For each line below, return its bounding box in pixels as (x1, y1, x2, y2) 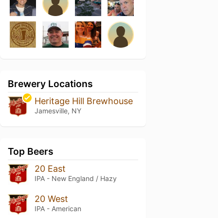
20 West (34, 193, 68, 204)
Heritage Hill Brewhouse (34, 96, 133, 106)
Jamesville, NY (34, 107, 81, 115)
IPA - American (34, 204, 81, 213)
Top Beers (8, 145, 54, 157)
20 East (34, 163, 66, 174)
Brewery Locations (8, 78, 93, 90)
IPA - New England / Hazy (34, 174, 117, 182)
